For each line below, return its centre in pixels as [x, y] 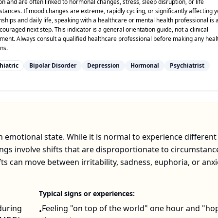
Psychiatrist [187, 65]
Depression [103, 65]
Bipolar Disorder [53, 65]
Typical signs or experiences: [87, 193]
